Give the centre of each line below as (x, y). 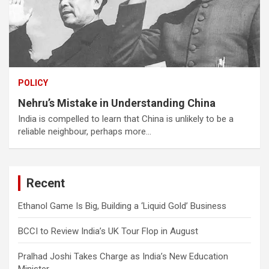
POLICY (33, 83)
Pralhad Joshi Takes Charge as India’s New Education (123, 256)
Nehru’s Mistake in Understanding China (117, 103)
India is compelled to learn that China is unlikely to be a (126, 119)
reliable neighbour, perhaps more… (85, 131)
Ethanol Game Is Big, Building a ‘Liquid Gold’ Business (122, 206)
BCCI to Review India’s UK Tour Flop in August (108, 231)
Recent (46, 183)
